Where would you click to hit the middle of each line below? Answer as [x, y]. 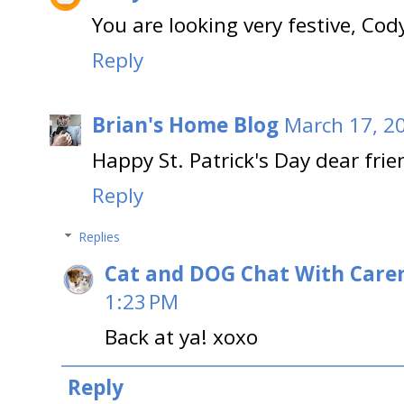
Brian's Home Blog [185, 125]
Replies [100, 237]
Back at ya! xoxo [181, 337]
